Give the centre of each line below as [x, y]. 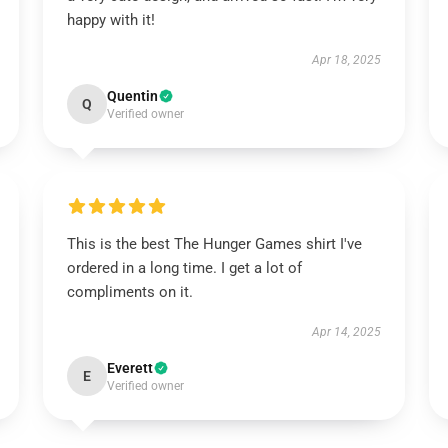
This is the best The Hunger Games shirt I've [214, 244]
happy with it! [110, 20]
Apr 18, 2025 [347, 60]
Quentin [132, 96]
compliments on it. [129, 292]
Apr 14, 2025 [347, 332]
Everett [129, 368]
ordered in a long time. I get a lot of [184, 268]
